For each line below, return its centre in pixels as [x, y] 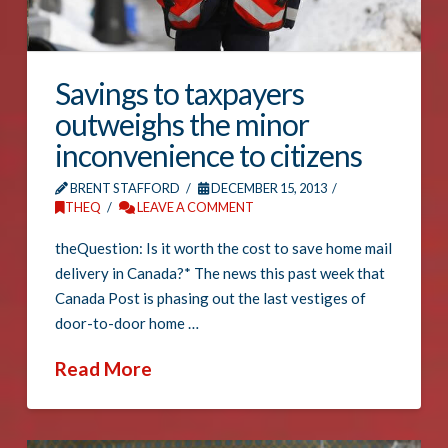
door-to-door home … [127, 322]
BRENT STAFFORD [124, 188]
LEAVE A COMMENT [194, 207]
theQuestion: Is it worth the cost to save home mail [224, 247]
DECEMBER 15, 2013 [267, 188]
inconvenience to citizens [209, 155]
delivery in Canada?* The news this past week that [220, 272]
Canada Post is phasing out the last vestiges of [211, 297]
